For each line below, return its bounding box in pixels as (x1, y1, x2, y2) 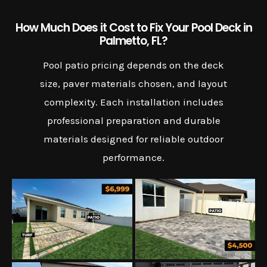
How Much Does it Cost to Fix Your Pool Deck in (15, 19, 252, 36)
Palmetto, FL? (100, 32, 167, 49)
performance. (103, 151, 164, 163)
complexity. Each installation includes (44, 95, 223, 108)
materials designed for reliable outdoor (44, 132, 223, 145)
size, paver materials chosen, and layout (40, 77, 227, 89)
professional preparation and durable (46, 114, 221, 126)
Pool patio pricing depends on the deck (43, 58, 224, 71)
